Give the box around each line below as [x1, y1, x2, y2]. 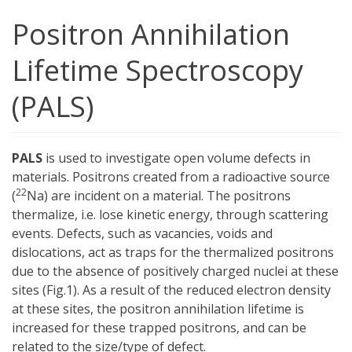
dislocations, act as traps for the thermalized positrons [12, 243, 334, 261]
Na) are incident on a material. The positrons [27, 186, 291, 204]
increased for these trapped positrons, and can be [12, 318, 306, 336]
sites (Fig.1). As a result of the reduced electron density [12, 280, 331, 299]
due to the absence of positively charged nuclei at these [12, 262, 339, 280]
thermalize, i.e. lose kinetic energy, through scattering [12, 205, 328, 223]
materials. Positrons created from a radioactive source [12, 167, 330, 185]
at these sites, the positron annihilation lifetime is [12, 299, 304, 317]
